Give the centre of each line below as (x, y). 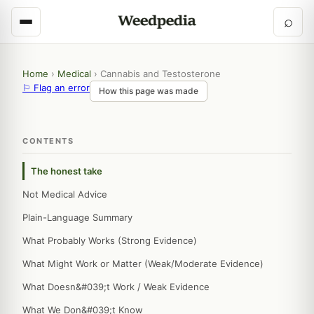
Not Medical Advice (65, 194)
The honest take (67, 171)
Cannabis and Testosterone (161, 74)
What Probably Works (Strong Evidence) (110, 240)
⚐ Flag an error (56, 88)
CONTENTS (48, 141)
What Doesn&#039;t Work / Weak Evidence (116, 287)
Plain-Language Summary (77, 217)
